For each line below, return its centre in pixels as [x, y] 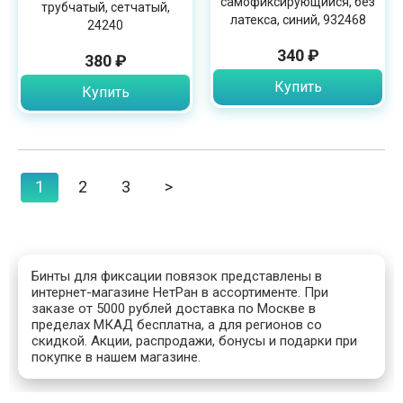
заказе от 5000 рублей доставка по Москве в [174, 309]
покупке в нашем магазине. [116, 358]
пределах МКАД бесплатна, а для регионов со [177, 325]
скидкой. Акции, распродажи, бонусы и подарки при [194, 341]
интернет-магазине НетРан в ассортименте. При [180, 293]
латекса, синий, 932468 [298, 19]
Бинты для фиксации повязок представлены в [177, 277]
